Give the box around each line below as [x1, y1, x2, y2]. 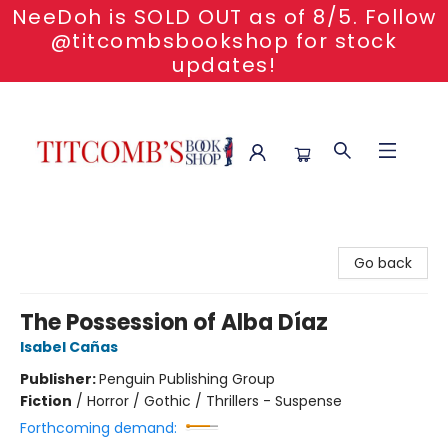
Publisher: [20, 369, 99, 389]
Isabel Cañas [20, 337, 118, 357]
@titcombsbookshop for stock [50, 27, 398, 55]
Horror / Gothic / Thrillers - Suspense [87, 391, 342, 411]
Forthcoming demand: [20, 418, 177, 438]
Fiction [20, 391, 72, 411]
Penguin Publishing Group [99, 369, 275, 389]
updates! [172, 51, 276, 79]
